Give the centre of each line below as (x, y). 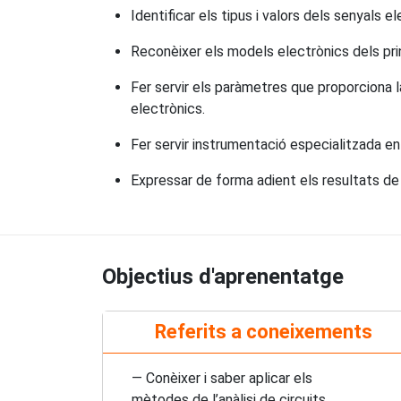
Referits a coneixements (264, 331)
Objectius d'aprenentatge (223, 276)
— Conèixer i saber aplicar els (222, 378)
